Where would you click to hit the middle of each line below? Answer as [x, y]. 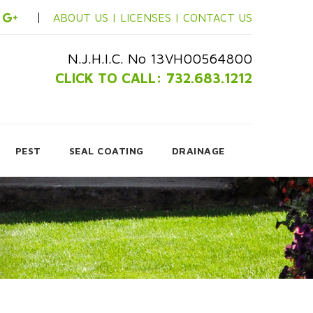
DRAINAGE [198, 151]
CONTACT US [218, 17]
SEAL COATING [106, 151]
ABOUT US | [85, 17]
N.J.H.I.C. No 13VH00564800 [160, 58]
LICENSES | [152, 17]
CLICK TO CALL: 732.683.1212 [154, 78]
